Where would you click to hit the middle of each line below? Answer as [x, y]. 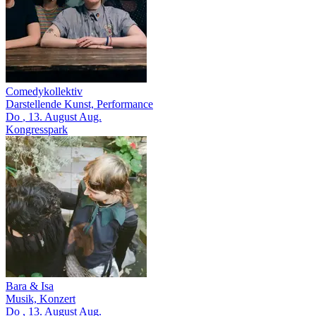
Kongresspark [37, 129]
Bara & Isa [30, 286]
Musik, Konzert [41, 298]
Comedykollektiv [44, 91]
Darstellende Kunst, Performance [79, 104]
